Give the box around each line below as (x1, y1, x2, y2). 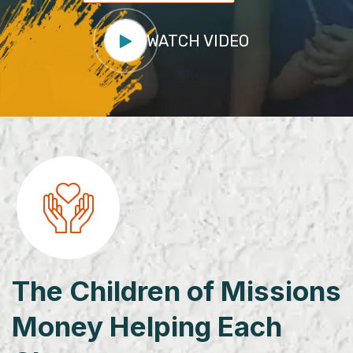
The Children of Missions (12, 274, 341, 307)
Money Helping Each (12, 310, 282, 343)
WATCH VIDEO (146, 31, 249, 50)
